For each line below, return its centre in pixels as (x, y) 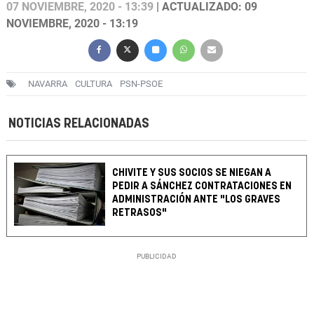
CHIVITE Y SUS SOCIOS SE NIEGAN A (192, 173)
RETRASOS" (140, 213)
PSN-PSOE (141, 84)
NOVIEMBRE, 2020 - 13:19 (72, 24)
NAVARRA (48, 84)
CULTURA (94, 84)
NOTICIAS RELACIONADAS (79, 124)
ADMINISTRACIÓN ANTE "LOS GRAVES (197, 200)
